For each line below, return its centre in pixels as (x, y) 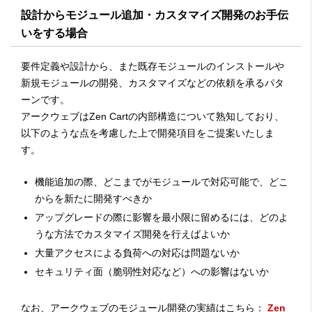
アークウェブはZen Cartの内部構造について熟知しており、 (153, 116)
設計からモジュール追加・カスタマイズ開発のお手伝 (155, 15)
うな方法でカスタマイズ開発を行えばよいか (132, 234)
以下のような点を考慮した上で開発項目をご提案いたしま (148, 133)
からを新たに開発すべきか (93, 198)
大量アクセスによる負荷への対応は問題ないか (137, 252)
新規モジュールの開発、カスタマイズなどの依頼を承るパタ (153, 83)
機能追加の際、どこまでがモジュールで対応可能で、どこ (162, 181)
